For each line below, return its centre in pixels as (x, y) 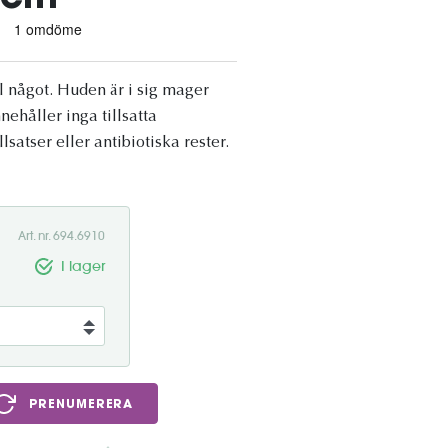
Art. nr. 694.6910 (61, 235)
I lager (83, 266)
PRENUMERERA (81, 405)
